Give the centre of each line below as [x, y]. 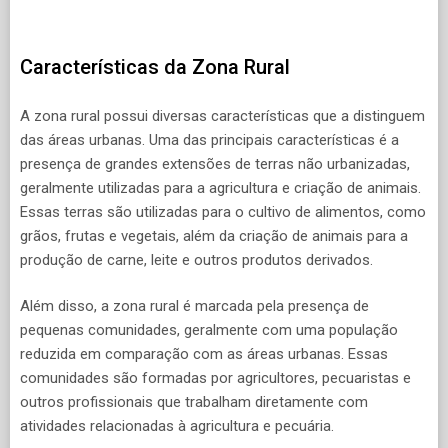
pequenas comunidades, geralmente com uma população [209, 330]
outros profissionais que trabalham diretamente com [194, 402]
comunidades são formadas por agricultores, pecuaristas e [215, 378]
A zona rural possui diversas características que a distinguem [222, 115]
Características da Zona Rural [155, 67]
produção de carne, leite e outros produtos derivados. [196, 259]
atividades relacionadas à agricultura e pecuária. [177, 426]
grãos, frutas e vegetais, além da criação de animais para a [214, 235]
